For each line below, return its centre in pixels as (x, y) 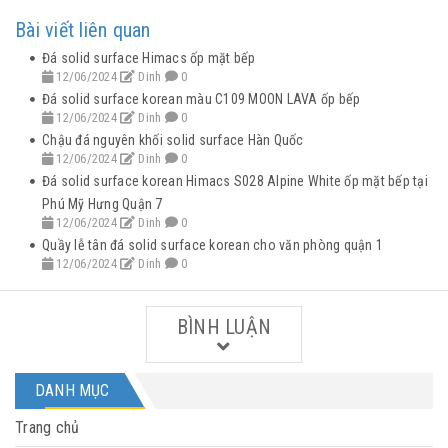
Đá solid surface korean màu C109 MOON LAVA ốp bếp (201, 99)
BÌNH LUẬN (224, 327)
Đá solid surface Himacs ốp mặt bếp (149, 58)
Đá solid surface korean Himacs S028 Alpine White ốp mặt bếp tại (235, 181)
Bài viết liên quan (83, 30)
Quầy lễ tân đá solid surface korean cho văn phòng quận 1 (212, 245)
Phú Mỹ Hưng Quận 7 (102, 204)
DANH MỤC (72, 390)
